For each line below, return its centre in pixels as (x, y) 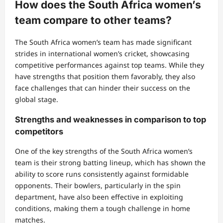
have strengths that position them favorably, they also (105, 77)
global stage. (37, 100)
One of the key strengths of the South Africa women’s (104, 151)
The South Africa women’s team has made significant (103, 42)
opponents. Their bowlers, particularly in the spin (98, 186)
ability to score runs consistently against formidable (102, 174)
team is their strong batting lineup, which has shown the (110, 163)
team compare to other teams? (93, 20)
